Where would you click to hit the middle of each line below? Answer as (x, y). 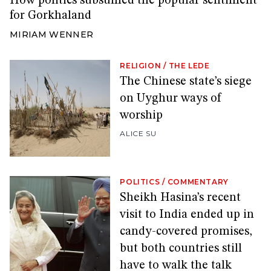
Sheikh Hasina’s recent (181, 198)
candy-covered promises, (186, 232)
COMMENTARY (198, 182)
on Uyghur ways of (171, 99)
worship (142, 116)
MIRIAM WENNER (52, 35)
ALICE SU (138, 134)
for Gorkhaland (51, 16)
